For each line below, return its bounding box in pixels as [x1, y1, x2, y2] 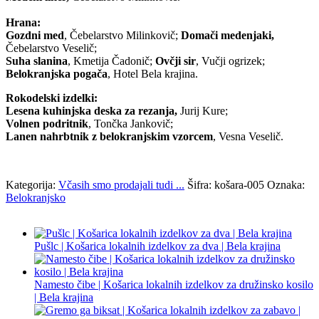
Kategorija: [6, 179, 58, 192]
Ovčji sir [155, 55, 196, 68]
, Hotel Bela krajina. [108, 68, 198, 80]
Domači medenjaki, [181, 29, 274, 42]
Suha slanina [6, 55, 68, 68]
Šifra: [187, 179, 214, 192]
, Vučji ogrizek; [196, 55, 265, 68]
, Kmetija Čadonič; [68, 55, 155, 68]
